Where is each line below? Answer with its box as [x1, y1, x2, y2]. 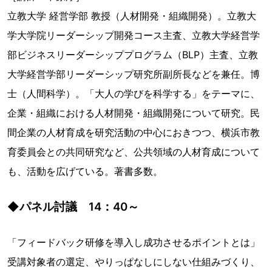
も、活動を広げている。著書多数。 [7, 165, 163, 177]
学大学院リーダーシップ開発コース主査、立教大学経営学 [7, 29, 260, 41]
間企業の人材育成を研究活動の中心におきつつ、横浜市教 [7, 126, 260, 138]
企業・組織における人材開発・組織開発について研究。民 [7, 106, 260, 119]
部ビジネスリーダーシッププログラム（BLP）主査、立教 [7, 48, 258, 61]
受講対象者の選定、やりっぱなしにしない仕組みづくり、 [7, 255, 260, 268]
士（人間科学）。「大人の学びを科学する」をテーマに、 [7, 87, 260, 100]
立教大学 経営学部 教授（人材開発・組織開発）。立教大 [7, 9, 256, 22]
